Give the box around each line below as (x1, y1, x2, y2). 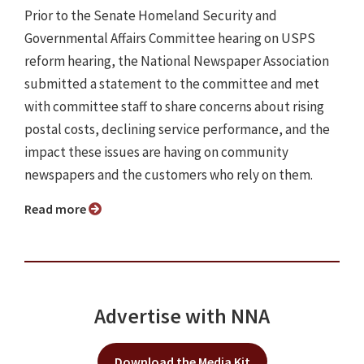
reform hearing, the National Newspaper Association (24, 52, 329, 71)
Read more (32, 201, 89, 218)
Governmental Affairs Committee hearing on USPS (24, 29, 315, 48)
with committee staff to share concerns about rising (24, 97, 324, 116)
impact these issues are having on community (24, 143, 288, 162)
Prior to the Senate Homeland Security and (24, 6, 277, 25)
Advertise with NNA (94, 303, 270, 330)
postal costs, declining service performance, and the (24, 120, 330, 139)
